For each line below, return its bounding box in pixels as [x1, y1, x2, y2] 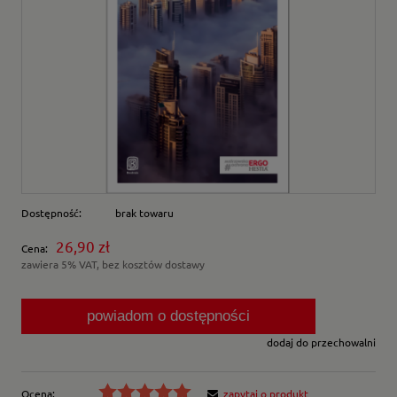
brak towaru [115, 206, 174, 221]
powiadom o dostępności [87, 307, 250, 325]
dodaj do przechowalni [267, 335, 376, 350]
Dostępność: [21, 206, 82, 221]
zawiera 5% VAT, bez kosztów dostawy [21, 257, 205, 272]
